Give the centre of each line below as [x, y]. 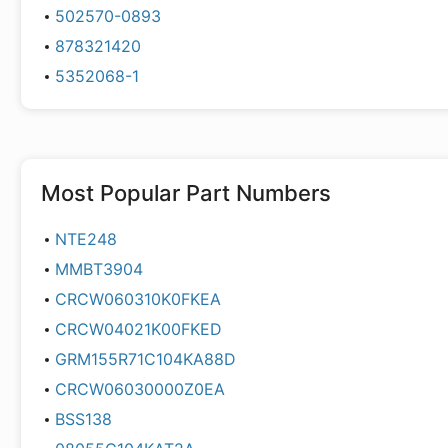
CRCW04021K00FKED [138, 329]
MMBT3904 [98, 269]
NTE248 [85, 239]
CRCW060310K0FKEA [137, 299]
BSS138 [83, 419]
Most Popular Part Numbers [186, 193]
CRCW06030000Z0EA [139, 389]
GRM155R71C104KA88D [145, 359]
